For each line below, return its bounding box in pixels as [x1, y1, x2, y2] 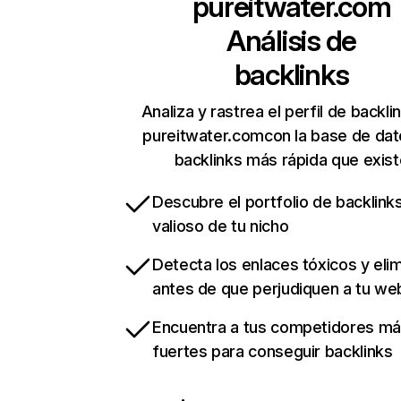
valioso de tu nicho [152, 217, 289, 236]
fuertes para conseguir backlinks [152, 342, 393, 362]
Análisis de [226, 23, 356, 59]
